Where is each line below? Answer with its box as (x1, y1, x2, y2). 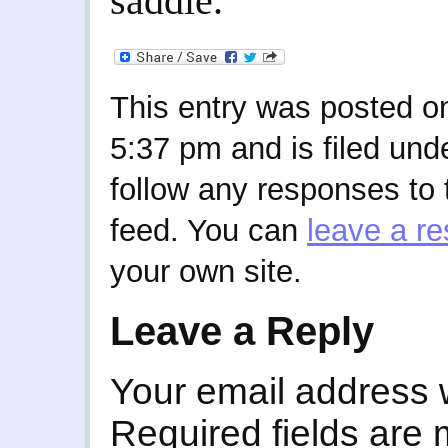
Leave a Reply (110, 308, 374, 353)
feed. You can (110, 213, 307, 248)
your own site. (110, 254, 302, 289)
